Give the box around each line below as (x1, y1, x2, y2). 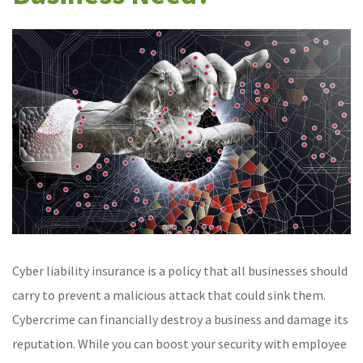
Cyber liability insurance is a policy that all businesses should (12, 263, 348, 280)
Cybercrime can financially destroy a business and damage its (12, 311, 348, 328)
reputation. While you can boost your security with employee (12, 335, 347, 352)
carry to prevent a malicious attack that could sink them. (12, 287, 326, 304)
